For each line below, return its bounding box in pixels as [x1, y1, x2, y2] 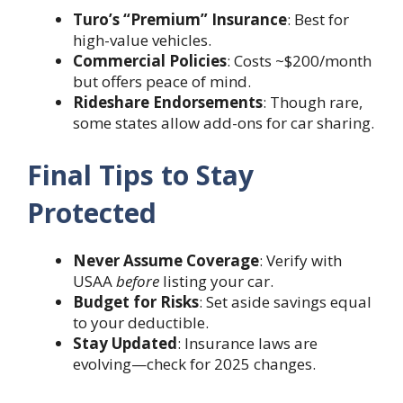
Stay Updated [73, 332, 177, 354]
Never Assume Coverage [73, 249, 259, 271]
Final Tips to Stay [27, 156, 254, 193]
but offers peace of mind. [73, 71, 251, 93]
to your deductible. [73, 311, 209, 333]
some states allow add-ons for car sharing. [73, 112, 374, 134]
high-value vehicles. [73, 30, 211, 51]
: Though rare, [263, 92, 363, 113]
